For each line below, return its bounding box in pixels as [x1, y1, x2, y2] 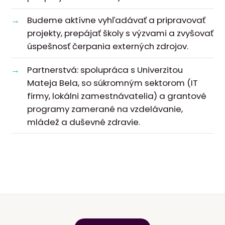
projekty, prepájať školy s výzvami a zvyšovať [27, 27, 214, 40]
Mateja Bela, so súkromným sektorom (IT [27, 76, 198, 89]
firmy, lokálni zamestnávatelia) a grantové [27, 89, 207, 102]
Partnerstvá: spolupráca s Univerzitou [27, 63, 183, 76]
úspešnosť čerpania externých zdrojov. [27, 40, 189, 53]
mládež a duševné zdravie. [27, 116, 141, 128]
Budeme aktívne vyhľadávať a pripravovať [27, 14, 206, 27]
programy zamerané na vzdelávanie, [27, 102, 183, 115]
